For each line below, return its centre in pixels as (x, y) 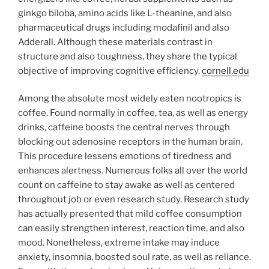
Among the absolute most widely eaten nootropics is (130, 99)
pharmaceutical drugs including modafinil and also (124, 27)
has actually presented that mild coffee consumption (130, 214)
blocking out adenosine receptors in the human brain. (130, 142)
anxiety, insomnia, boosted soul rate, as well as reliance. (134, 257)
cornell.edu (225, 71)
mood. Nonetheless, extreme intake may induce (119, 243)
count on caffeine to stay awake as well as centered (126, 185)
